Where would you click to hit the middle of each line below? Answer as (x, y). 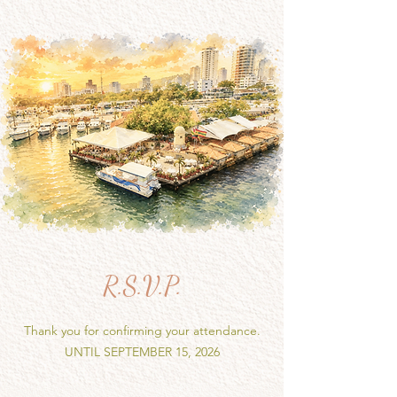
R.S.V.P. (142, 285)
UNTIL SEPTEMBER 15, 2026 (142, 352)
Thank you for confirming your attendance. (142, 331)
